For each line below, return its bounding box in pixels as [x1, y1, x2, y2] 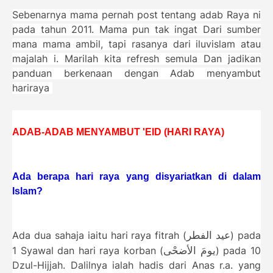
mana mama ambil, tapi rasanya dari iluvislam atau [12, 38, 261, 50]
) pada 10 [215, 244, 261, 257]
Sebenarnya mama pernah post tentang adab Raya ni [12, 9, 261, 21]
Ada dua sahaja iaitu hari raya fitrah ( [12, 229, 187, 241]
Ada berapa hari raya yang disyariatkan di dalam [12, 171, 261, 182]
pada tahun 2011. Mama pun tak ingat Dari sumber [12, 23, 261, 35]
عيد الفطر [186, 228, 231, 241]
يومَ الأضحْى [163, 243, 216, 257]
